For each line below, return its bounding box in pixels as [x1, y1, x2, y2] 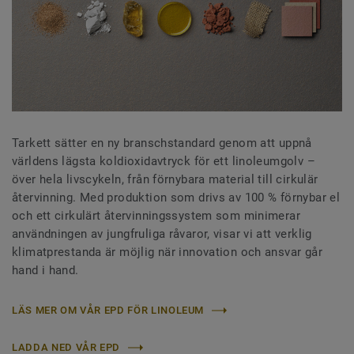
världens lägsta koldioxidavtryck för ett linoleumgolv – [12, 154, 315, 169]
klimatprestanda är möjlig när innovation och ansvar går [12, 245, 322, 260]
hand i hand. [12, 263, 79, 278]
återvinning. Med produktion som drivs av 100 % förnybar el [12, 190, 341, 205]
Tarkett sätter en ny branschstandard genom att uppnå [12, 136, 312, 151]
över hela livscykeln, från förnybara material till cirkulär [12, 172, 318, 187]
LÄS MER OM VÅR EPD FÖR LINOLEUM [12, 304, 205, 317]
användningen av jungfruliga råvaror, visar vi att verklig [12, 227, 312, 242]
